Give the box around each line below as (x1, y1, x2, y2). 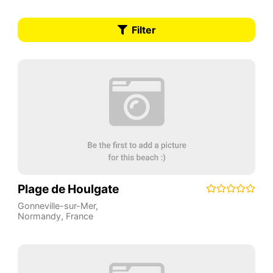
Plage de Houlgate (17, 181, 119, 196)
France (65, 211, 93, 221)
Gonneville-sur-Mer (17, 200, 96, 211)
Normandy (17, 211, 61, 221)
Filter (131, 23, 156, 36)
